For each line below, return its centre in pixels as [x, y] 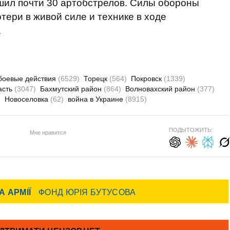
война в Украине [97, 99]
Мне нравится [48, 132]
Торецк [97, 79]
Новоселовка [27, 99]
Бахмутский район [72, 89]
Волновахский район [161, 89]
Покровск [147, 79]
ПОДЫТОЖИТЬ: [190, 130]
